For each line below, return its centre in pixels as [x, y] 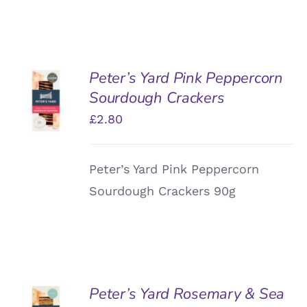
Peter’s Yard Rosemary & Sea [187, 294]
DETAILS [44, 125]
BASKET [46, 97]
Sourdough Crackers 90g [163, 191]
